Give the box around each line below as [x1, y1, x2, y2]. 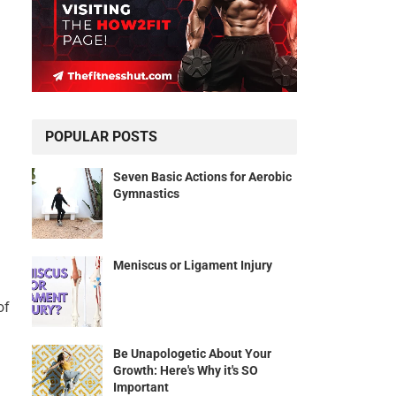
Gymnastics [113, 187, 179, 202]
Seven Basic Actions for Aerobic [113, 170, 292, 185]
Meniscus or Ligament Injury [113, 258, 272, 273]
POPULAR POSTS [45, 128, 157, 146]
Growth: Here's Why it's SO [113, 363, 258, 378]
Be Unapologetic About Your [113, 346, 271, 362]
